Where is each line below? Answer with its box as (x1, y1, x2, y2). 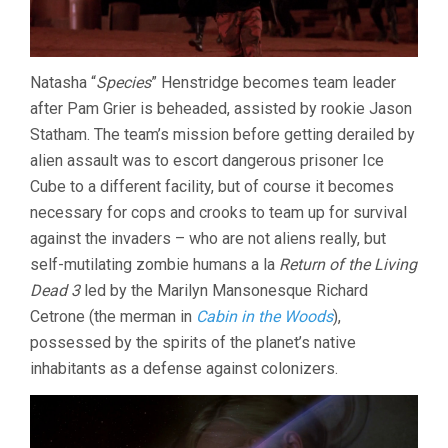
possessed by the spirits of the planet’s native (30, 332, 356, 352)
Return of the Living (279, 254, 417, 274)
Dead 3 (30, 280, 80, 300)
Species (96, 72, 151, 92)
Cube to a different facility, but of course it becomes (30, 176, 394, 196)
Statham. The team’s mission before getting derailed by (30, 124, 415, 144)
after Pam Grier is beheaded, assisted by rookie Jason (30, 98, 412, 118)
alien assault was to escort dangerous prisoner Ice (30, 150, 384, 170)
